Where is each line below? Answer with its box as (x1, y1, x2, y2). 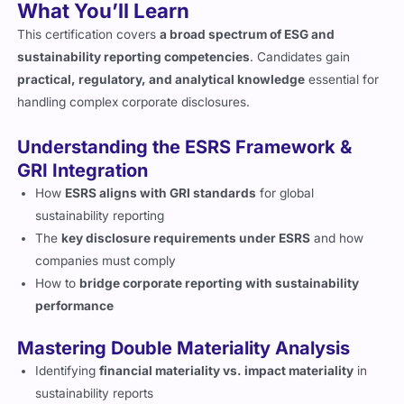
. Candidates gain (250, 50, 351, 64)
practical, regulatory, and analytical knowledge (17, 72, 306, 87)
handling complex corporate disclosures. (17, 95, 251, 109)
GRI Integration (17, 159, 149, 181)
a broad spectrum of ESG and (160, 27, 335, 41)
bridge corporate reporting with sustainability (79, 275, 360, 290)
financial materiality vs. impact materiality (99, 363, 354, 378)
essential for (305, 72, 380, 87)
